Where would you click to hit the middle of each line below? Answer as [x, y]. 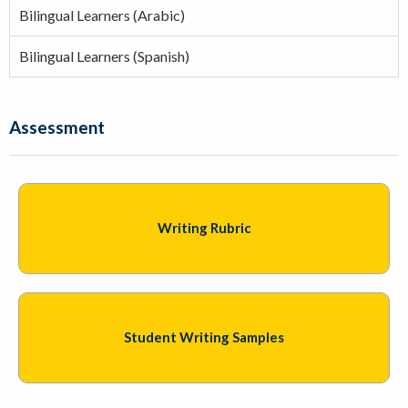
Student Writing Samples [204, 337]
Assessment [57, 127]
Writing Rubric [204, 228]
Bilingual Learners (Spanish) [104, 56]
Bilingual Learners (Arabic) [102, 15]
